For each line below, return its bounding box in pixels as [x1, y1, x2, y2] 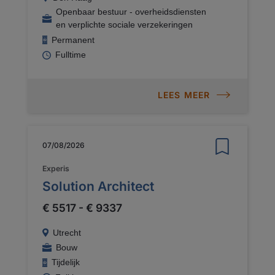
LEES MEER [157, 90, 211, 101]
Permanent [51, 34, 95, 45]
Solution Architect [42, 178, 154, 194]
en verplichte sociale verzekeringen [55, 20, 193, 30]
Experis [42, 163, 69, 173]
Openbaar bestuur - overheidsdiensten [55, 7, 206, 17]
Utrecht [52, 228, 81, 238]
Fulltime [55, 50, 86, 60]
